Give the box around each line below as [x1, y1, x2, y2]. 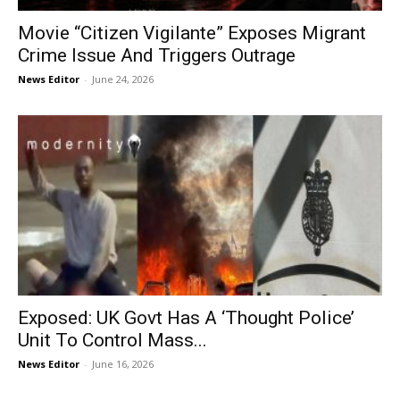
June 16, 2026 [92, 356, 154, 371]
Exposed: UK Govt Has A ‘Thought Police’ [18, 306, 354, 329]
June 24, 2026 [92, 72, 154, 87]
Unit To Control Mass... [18, 329, 207, 351]
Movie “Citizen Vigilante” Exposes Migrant [18, 22, 366, 45]
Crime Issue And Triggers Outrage [18, 45, 296, 67]
